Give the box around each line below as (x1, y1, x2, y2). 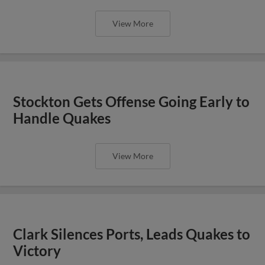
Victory (13, 242, 62, 259)
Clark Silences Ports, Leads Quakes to (13, 225, 251, 243)
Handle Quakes (13, 109, 111, 127)
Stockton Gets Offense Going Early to (13, 93, 250, 110)
